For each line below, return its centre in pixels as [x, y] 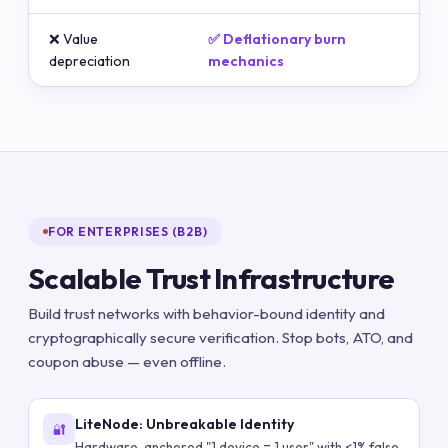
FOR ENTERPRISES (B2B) [128, 231]
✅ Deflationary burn [277, 38]
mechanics [246, 60]
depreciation [89, 60]
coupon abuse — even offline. [127, 361]
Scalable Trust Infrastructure [211, 277]
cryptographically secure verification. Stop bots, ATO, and [220, 337]
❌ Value [73, 38]
